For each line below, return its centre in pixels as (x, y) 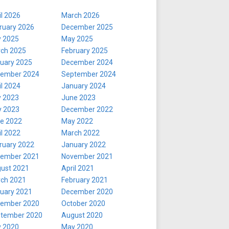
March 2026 (81, 15)
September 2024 (89, 74)
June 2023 (78, 98)
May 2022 (77, 121)
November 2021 (87, 156)
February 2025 (85, 51)
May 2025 (77, 39)
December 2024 (87, 62)
